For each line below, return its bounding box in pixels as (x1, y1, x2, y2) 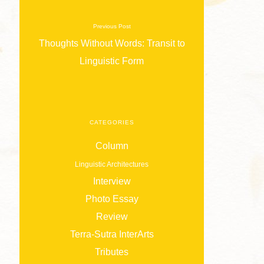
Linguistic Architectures (75, 160, 149, 169)
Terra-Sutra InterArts (70, 229, 154, 240)
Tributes (95, 247, 129, 258)
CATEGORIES (89, 119, 134, 126)
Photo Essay (85, 194, 138, 204)
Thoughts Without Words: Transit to (38, 38, 185, 49)
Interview (93, 176, 131, 187)
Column (95, 141, 128, 151)
